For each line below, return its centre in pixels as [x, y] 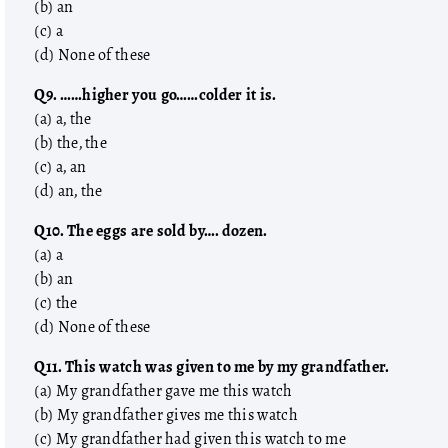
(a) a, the [63, 119]
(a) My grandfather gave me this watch [163, 391]
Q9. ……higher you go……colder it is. [155, 95]
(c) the [56, 303]
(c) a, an [60, 167]
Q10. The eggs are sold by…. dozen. [151, 231]
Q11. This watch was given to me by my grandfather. [212, 367]
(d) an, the [68, 191]
